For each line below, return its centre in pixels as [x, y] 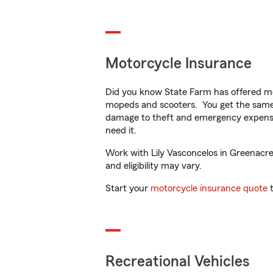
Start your [128, 188]
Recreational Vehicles [178, 262]
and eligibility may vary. [154, 166]
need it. [122, 130]
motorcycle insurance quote [209, 188]
